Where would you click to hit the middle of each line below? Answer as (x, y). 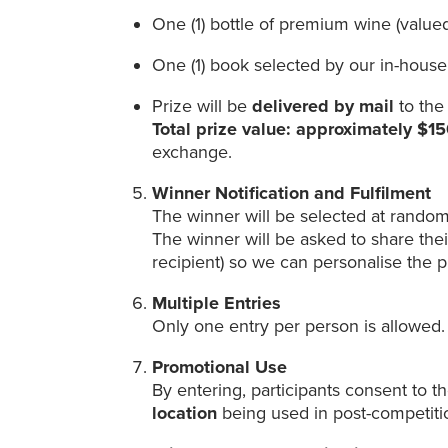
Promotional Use (222, 367)
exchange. (192, 152)
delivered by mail (326, 106)
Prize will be (202, 106)
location (187, 413)
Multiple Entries (219, 303)
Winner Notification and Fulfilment (294, 193)
